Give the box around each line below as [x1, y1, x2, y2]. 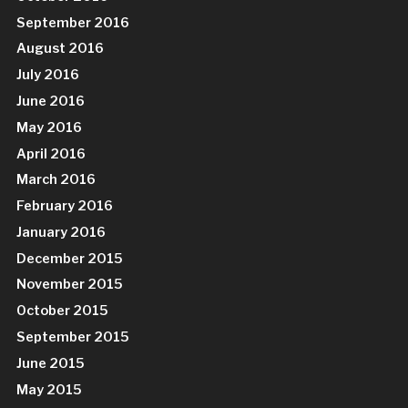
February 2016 [16, 198, 114, 215]
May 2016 [16, 118, 83, 136]
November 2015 [16, 276, 124, 293]
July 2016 [16, 66, 80, 84]
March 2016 [16, 171, 97, 189]
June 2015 [16, 354, 86, 372]
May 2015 [16, 381, 83, 398]
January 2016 [16, 223, 107, 240]
